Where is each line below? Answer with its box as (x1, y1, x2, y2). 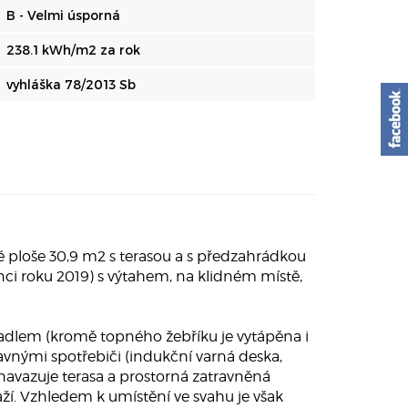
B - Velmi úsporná (6, 7, 120, 23)
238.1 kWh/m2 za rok (6, 42, 140, 57)
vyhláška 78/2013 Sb (6, 76, 136, 92)
